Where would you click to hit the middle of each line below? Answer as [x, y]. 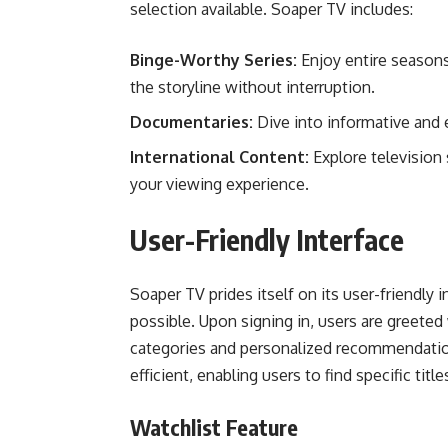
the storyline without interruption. [252, 87]
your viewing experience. [219, 184]
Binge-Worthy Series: [213, 60]
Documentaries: [191, 122]
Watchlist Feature [214, 427]
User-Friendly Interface [267, 239]
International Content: [219, 157]
